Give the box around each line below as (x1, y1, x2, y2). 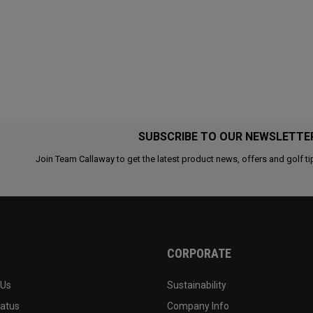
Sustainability (167, 279, 226, 291)
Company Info (167, 300, 229, 312)
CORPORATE (167, 246, 231, 261)
